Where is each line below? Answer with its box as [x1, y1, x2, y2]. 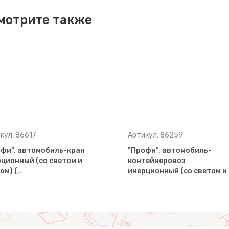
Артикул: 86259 [127, 131, 183, 140]
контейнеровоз [127, 156, 186, 165]
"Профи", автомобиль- [127, 146, 212, 155]
